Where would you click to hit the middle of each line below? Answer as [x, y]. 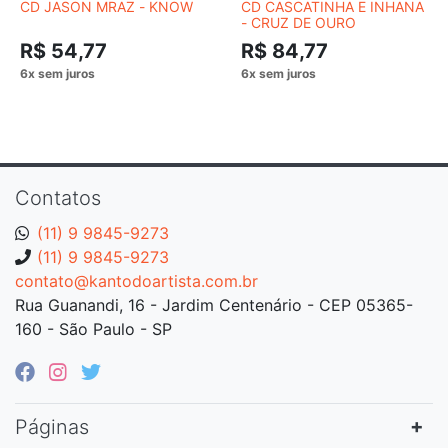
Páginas [52, 427]
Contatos [58, 198]
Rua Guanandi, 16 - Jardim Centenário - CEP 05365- [214, 305]
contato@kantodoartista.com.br [136, 281]
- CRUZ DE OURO [298, 23]
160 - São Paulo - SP [93, 329]
